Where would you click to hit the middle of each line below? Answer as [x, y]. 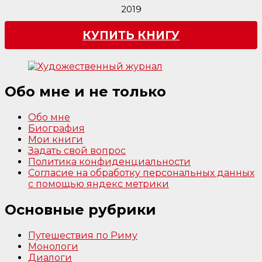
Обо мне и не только [85, 92]
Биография [56, 129]
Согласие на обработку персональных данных [141, 173]
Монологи [53, 247]
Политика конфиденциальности [109, 162]
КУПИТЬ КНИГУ [131, 35]
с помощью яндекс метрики [99, 184]
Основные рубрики [80, 210]
